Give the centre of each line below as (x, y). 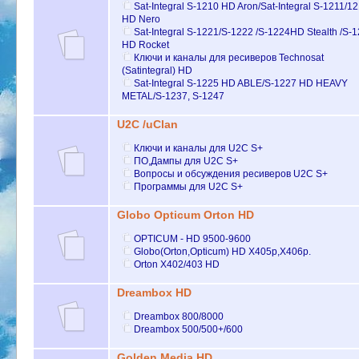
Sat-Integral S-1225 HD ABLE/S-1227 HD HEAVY (241, 83)
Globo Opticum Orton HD (185, 216)
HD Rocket (146, 44)
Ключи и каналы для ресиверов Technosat (229, 57)
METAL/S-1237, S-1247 (173, 96)
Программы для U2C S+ (189, 186)
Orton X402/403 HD (177, 264)
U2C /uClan (147, 125)
